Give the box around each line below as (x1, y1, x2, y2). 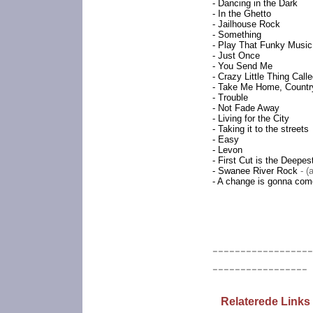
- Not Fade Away (212, 103, 279, 113)
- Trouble (212, 92, 248, 103)
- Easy (212, 134, 239, 145)
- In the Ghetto (212, 8, 271, 19)
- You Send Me (212, 61, 272, 71)
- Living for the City (212, 113, 289, 124)
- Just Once (212, 50, 260, 61)
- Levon (212, 145, 242, 155)
